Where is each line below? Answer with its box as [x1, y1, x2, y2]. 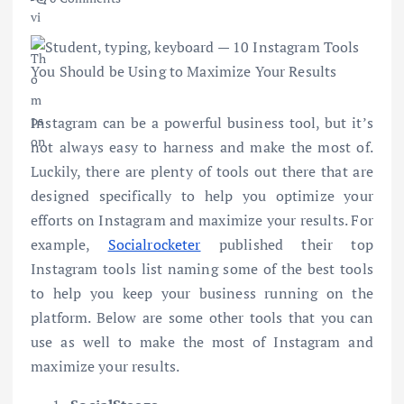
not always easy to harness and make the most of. [31, 137, 373, 158]
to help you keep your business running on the [31, 283, 373, 304]
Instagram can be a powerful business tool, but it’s [31, 113, 373, 133]
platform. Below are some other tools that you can [31, 308, 373, 328]
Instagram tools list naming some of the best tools [31, 259, 373, 280]
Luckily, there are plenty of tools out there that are [31, 161, 373, 182]
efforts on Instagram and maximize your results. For [31, 210, 373, 231]
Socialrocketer [107, 234, 201, 255]
